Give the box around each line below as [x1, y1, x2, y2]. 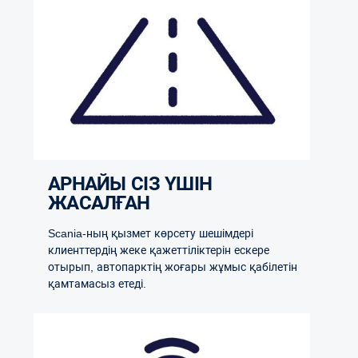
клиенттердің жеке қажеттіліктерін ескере [48, 244, 269, 257]
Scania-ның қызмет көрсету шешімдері [48, 227, 253, 241]
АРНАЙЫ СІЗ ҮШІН [48, 173, 61, 195]
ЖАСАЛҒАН [48, 192, 150, 214]
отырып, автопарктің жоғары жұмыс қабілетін [48, 261, 297, 274]
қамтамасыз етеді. [48, 277, 146, 291]
